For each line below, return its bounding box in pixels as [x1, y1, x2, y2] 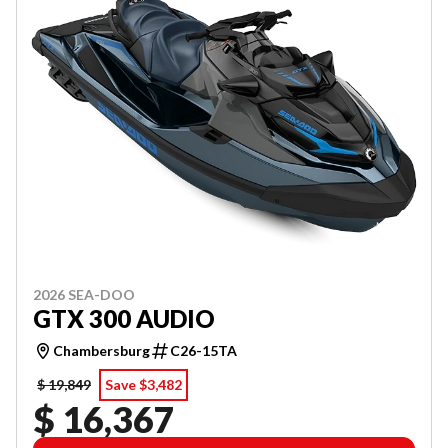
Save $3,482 [105, 376, 182, 394]
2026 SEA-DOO [33, 286, 135, 304]
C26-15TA [170, 342, 237, 360]
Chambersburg [53, 342, 150, 360]
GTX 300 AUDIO [33, 304, 215, 334]
